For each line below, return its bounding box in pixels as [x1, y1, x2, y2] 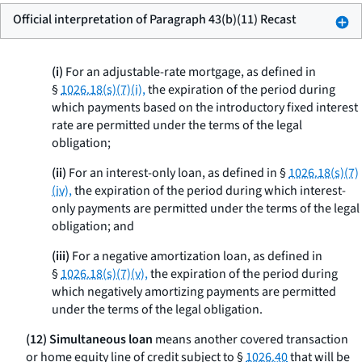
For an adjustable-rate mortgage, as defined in [63, 63, 316, 81]
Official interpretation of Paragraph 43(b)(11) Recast [13, 11, 297, 28]
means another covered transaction [153, 330, 348, 348]
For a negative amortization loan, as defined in [69, 247, 322, 265]
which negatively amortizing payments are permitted [52, 283, 336, 301]
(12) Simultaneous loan [26, 330, 153, 348]
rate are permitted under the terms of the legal [52, 116, 302, 134]
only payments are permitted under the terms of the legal [52, 200, 360, 217]
